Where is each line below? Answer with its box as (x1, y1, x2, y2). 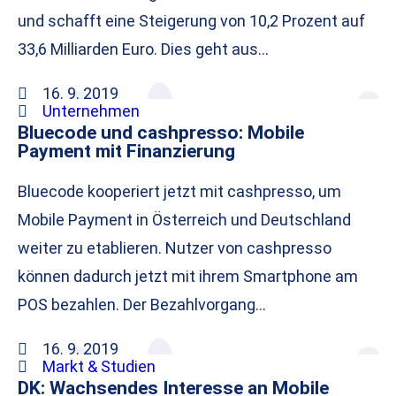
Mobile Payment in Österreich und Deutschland (18, 210, 351, 230)
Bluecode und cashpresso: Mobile (18, 121, 304, 144)
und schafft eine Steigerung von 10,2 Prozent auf (18, 11, 365, 31)
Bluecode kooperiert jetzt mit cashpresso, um (18, 182, 341, 202)
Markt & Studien (42, 357, 156, 377)
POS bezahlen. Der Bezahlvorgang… (18, 295, 266, 315)
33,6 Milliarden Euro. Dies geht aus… (18, 40, 269, 59)
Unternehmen (42, 102, 140, 121)
